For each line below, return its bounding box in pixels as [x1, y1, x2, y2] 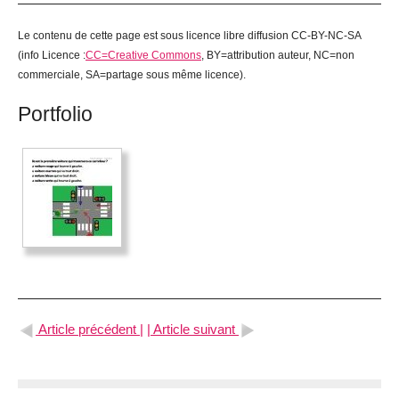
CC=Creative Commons [85, 48, 201, 61]
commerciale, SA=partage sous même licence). [18, 68, 246, 81]
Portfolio [18, 102, 93, 126]
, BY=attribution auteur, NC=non [201, 48, 354, 61]
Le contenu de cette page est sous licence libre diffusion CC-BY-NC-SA [18, 28, 361, 42]
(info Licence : [18, 48, 85, 61]
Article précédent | [38, 321, 143, 337]
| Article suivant [147, 321, 235, 337]
